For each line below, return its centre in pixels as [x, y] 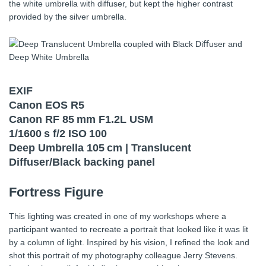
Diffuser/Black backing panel [82, 162]
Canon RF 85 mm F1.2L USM [81, 120]
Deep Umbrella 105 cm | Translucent [100, 148]
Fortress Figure [56, 192]
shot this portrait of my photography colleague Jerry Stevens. [123, 256]
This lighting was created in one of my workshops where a [118, 216]
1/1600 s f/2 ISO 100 [58, 134]
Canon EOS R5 [47, 105]
